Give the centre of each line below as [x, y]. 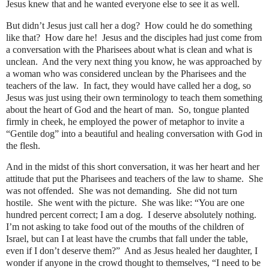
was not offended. [40, 191]
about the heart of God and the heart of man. [90, 109]
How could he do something [198, 25]
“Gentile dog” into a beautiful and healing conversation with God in [134, 133]
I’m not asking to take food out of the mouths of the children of [125, 227]
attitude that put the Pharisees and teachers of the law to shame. [125, 179]
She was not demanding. [125, 191]
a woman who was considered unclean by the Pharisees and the [126, 73]
